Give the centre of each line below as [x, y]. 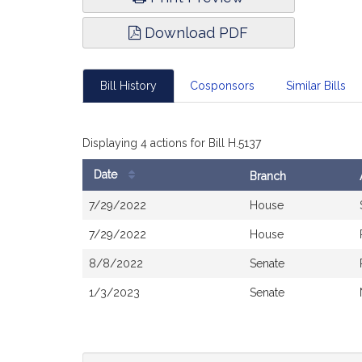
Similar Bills [316, 86]
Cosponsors [222, 86]
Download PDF [195, 33]
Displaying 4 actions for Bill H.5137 [172, 143]
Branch [268, 176]
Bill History [128, 86]
